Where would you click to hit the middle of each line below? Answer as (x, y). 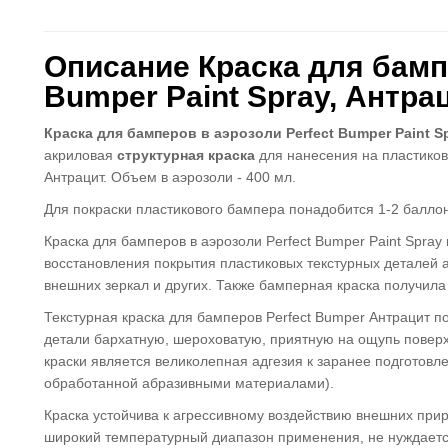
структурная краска (186, 155)
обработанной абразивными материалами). (189, 383)
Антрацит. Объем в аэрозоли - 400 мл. (170, 177)
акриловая (80, 155)
